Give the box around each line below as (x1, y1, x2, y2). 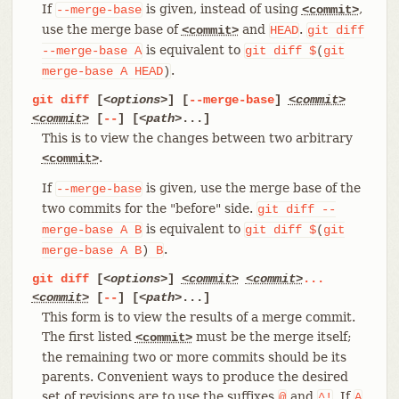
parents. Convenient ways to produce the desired (41, 369, 348, 384)
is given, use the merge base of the (142, 180, 361, 195)
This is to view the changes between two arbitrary (41, 130, 353, 145)
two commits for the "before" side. (41, 200, 256, 216)
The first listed (41, 329, 135, 344)
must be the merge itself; (191, 329, 352, 344)
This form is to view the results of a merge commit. (41, 309, 355, 324)
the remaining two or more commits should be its (41, 349, 346, 364)
